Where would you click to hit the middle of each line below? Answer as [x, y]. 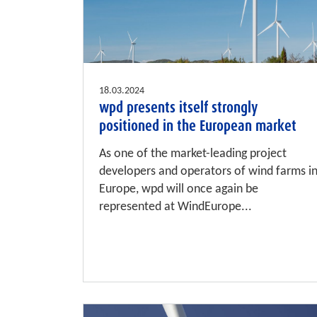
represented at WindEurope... [175, 207]
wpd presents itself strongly [178, 108]
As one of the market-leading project [193, 154]
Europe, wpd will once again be [179, 190]
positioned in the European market [198, 126]
